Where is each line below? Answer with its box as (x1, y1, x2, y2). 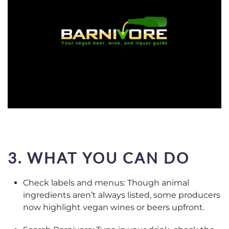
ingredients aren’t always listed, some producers (23, 190, 220, 200)
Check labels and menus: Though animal (23, 177, 189, 188)
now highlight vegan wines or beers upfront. (23, 202, 204, 212)
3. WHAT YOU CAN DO (8, 148, 190, 167)
